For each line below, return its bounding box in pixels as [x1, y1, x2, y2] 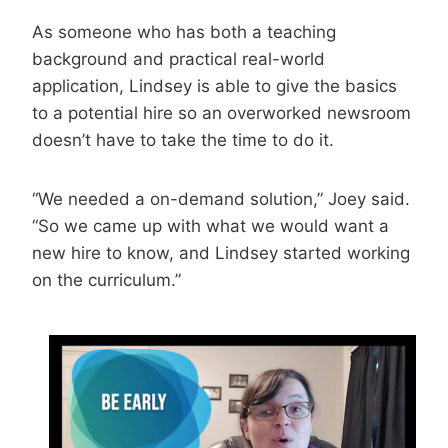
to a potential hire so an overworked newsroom [32, 103, 411, 123]
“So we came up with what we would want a [32, 216, 389, 236]
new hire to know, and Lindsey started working [32, 243, 410, 263]
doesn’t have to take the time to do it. [32, 130, 334, 150]
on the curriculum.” [32, 270, 181, 290]
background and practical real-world [32, 49, 325, 69]
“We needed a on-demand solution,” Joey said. [32, 189, 410, 209]
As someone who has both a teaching [32, 22, 336, 42]
